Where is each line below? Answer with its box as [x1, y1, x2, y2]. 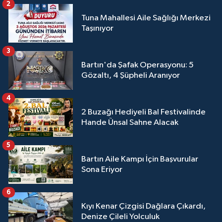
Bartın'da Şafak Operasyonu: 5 [81, 61, 194, 70]
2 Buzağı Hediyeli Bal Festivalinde [81, 108, 206, 117]
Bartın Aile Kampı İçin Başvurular [81, 155, 198, 164]
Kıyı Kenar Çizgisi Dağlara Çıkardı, [81, 202, 206, 211]
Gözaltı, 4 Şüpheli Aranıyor [81, 71, 180, 80]
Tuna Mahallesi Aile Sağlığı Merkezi [81, 14, 211, 23]
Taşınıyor [81, 24, 113, 33]
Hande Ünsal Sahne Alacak [81, 118, 178, 127]
